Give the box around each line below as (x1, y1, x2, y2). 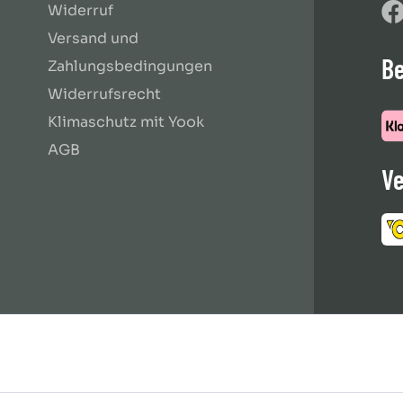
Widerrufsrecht (48, 85, 162, 103)
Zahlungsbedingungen (48, 57, 213, 76)
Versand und (48, 29, 139, 48)
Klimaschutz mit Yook (48, 112, 205, 131)
